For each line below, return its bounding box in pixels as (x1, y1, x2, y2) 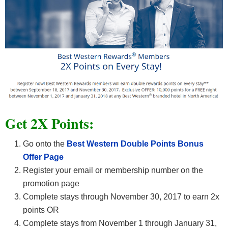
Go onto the (23, 139, 65, 148)
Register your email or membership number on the (23, 166, 203, 175)
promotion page (23, 179, 79, 188)
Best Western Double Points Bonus (65, 139, 204, 148)
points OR (23, 206, 59, 214)
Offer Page (23, 153, 64, 161)
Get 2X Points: (5, 113, 94, 134)
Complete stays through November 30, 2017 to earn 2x (23, 192, 219, 201)
